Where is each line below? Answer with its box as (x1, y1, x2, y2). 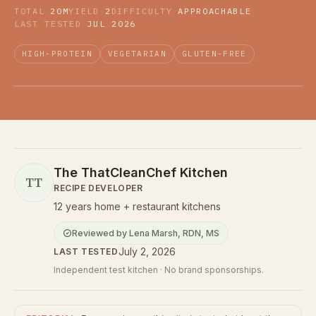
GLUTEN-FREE (182, 49, 247, 59)
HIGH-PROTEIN (22, 49, 92, 59)
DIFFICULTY (111, 6, 173, 16)
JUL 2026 (87, 18, 136, 29)
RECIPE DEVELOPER (54, 183, 143, 193)
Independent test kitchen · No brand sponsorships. (54, 265, 264, 275)
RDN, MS (183, 228, 219, 238)
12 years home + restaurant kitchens (54, 200, 221, 212)
